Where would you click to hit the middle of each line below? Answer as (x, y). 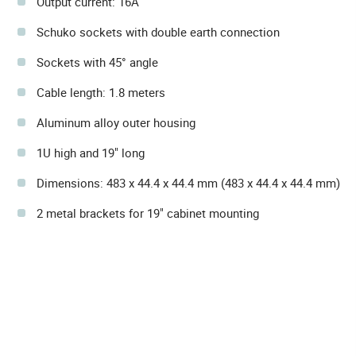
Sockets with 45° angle (97, 62)
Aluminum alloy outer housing (116, 122)
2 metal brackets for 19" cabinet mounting (148, 213)
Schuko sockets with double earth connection (158, 32)
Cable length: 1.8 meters (101, 92)
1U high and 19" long (91, 153)
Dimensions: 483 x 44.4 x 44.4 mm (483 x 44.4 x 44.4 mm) (188, 183)
